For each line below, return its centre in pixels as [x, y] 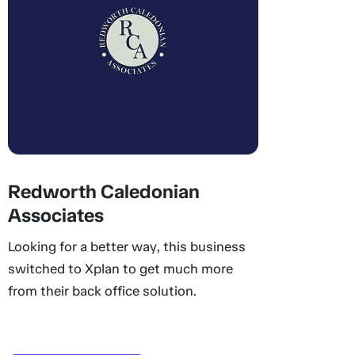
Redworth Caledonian [103, 191]
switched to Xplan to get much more [120, 269]
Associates [55, 215]
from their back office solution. [102, 291]
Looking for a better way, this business [126, 246]
